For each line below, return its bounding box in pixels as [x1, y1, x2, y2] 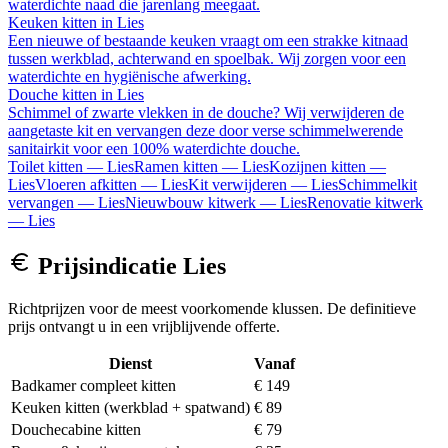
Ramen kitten [134, 157, 218, 175]
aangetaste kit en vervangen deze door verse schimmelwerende [8, 121, 403, 139]
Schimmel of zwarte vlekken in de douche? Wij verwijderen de [8, 103, 404, 121]
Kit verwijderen [188, 175, 287, 193]
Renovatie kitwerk [307, 193, 423, 211]
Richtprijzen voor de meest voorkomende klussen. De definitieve [8, 299, 416, 317]
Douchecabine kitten [11, 420, 141, 438]
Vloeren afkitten [35, 175, 137, 193]
